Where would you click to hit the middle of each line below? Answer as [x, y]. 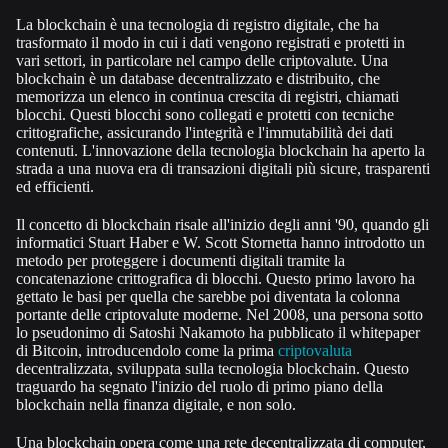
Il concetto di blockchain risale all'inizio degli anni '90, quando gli [222, 224]
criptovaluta [315, 350]
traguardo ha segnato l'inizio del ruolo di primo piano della [199, 386]
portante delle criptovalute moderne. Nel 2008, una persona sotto [219, 314]
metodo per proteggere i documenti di [134, 260]
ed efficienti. [55, 186]
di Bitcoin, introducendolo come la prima [147, 350]
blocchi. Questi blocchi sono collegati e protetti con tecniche [205, 114]
